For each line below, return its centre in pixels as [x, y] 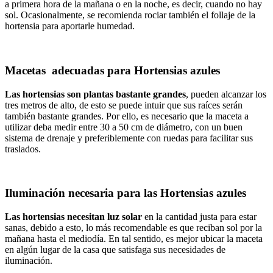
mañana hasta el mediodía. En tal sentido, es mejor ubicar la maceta [134, 239]
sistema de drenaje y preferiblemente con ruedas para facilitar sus [129, 138]
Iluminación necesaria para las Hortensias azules [126, 193]
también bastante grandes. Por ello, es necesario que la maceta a [127, 116]
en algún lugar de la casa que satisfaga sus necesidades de [115, 250]
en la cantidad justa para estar [199, 217]
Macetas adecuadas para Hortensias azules [112, 70]
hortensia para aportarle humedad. [70, 26]
